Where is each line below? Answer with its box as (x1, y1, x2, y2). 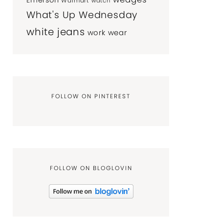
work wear (87, 27, 127, 38)
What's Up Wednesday (26, 8, 138, 22)
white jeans (26, 25, 85, 39)
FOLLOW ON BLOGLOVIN (49, 164, 132, 172)
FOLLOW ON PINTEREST (51, 92, 131, 100)
